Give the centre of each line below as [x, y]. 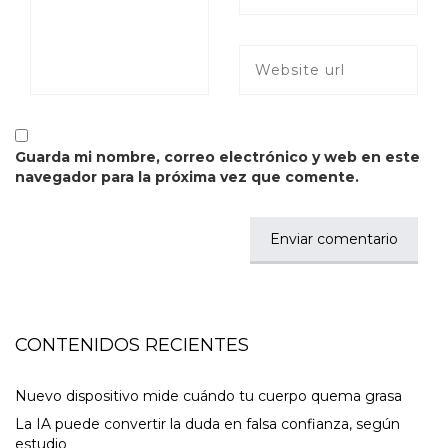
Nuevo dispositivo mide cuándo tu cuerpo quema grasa [208, 396]
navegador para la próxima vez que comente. [187, 177]
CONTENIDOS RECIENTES [132, 345]
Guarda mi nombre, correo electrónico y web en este [217, 157]
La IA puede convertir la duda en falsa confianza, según [207, 424]
